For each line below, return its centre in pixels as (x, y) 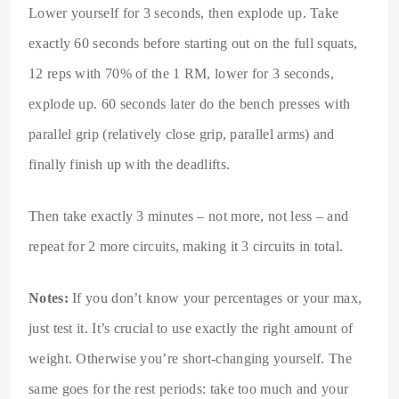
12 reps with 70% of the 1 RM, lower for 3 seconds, (181, 73)
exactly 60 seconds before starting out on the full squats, (193, 43)
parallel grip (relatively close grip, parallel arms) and (182, 134)
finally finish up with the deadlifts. (130, 164)
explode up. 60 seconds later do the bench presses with (190, 103)
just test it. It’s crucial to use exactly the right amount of (191, 328)
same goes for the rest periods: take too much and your (189, 388)
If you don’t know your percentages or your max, (215, 297)
